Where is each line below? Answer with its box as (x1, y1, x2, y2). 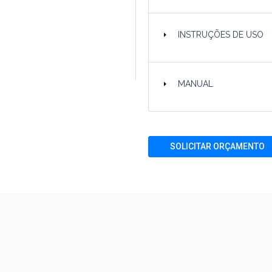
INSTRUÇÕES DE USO (178, 30, 264, 39)
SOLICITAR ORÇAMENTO (170, 141, 265, 151)
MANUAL (178, 79, 214, 89)
